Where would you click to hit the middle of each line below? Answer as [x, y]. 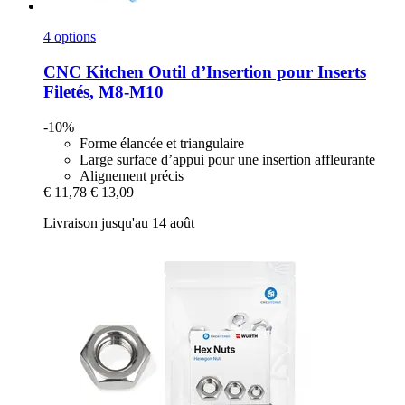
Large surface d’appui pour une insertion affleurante [227, 159]
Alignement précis [132, 175]
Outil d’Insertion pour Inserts [255, 71]
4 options [70, 37]
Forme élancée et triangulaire [162, 143]
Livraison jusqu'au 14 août [119, 222]
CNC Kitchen [94, 71]
